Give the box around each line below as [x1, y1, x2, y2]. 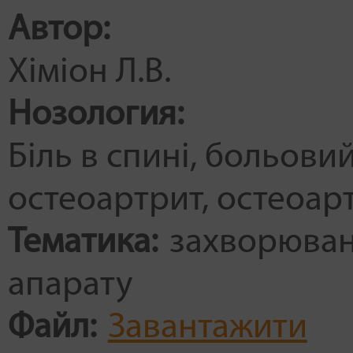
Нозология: [7, 97, 191, 133]
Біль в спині [7, 139, 190, 176]
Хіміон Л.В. [7, 54, 171, 91]
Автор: [7, 12, 117, 48]
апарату [7, 267, 132, 303]
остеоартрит [7, 182, 202, 218]
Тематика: [7, 225, 165, 261]
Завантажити [107, 310, 307, 346]
